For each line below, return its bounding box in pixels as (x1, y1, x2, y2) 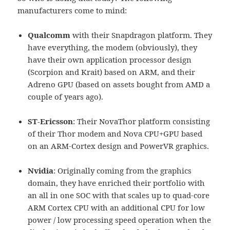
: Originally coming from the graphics (53, 165, 192, 176)
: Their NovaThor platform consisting (73, 116, 210, 127)
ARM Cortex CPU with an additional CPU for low (28, 202, 205, 213)
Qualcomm (28, 30, 71, 41)
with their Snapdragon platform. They (70, 30, 213, 41)
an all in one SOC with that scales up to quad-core (28, 190, 210, 201)
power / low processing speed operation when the (28, 215, 212, 225)
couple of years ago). (28, 91, 104, 102)
